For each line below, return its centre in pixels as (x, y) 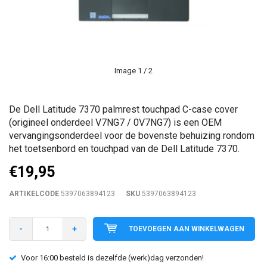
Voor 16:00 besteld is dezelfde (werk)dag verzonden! (112, 258)
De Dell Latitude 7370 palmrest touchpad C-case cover (123, 109)
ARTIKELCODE (34, 194)
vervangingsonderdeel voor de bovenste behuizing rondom (132, 136)
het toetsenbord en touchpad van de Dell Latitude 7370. (124, 149)
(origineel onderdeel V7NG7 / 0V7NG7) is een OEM (115, 122)
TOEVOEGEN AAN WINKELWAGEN (186, 229)
